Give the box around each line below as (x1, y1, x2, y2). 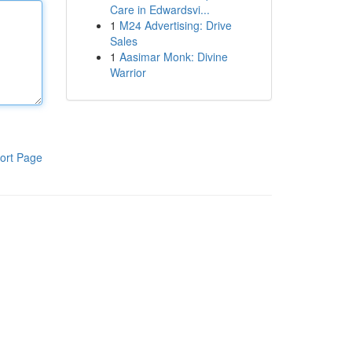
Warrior (109, 64, 146, 80)
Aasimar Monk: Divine (119, 49, 228, 64)
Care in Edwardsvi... (109, 2, 210, 17)
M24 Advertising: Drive (119, 17, 232, 33)
